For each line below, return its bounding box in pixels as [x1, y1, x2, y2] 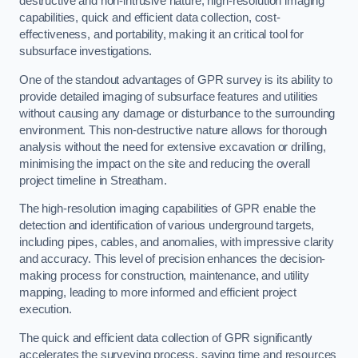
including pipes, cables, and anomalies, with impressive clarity [19, 236, 334, 249]
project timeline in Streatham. [19, 173, 167, 187]
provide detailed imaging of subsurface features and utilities [19, 89, 319, 103]
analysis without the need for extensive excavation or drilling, [19, 140, 326, 153]
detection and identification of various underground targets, [19, 219, 315, 233]
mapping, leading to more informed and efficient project [19, 286, 297, 300]
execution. [19, 303, 72, 316]
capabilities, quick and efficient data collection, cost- [19, 11, 280, 25]
